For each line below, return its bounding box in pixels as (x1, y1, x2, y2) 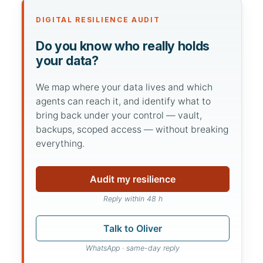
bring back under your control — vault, (36, 110, 202, 122)
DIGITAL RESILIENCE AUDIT (36, 15, 160, 25)
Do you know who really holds (36, 38, 210, 53)
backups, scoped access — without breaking (36, 124, 228, 136)
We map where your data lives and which (36, 82, 213, 93)
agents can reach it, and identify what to (36, 96, 211, 107)
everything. (36, 138, 85, 150)
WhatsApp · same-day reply (86, 244, 180, 253)
